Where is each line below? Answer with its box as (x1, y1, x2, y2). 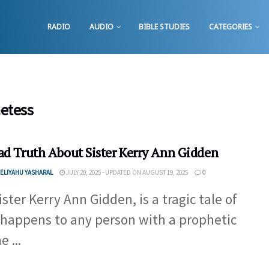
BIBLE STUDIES (139, 22, 190, 32)
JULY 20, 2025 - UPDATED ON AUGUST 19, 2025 (65, 168, 188, 177)
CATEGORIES (209, 22, 252, 32)
